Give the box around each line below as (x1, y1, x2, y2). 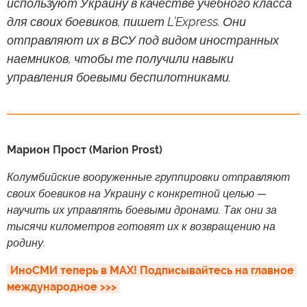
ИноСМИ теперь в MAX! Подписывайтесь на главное (10, 264, 294, 277)
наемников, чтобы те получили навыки (7, 51, 234, 66)
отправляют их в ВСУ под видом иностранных (7, 33, 279, 47)
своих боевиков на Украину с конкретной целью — (7, 187, 267, 200)
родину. (7, 236, 45, 249)
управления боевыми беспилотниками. (7, 70, 231, 84)
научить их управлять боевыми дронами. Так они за (7, 204, 277, 217)
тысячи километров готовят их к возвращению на (7, 220, 275, 233)
